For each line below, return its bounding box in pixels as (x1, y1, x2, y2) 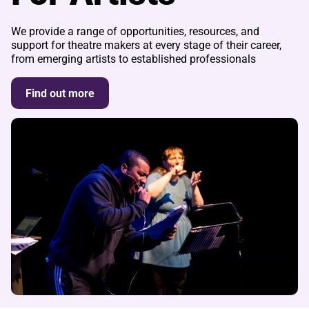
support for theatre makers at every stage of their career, (11, 38, 281, 52)
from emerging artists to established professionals (11, 52, 256, 66)
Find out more (26, 87, 95, 101)
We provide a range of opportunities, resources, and (11, 24, 259, 38)
